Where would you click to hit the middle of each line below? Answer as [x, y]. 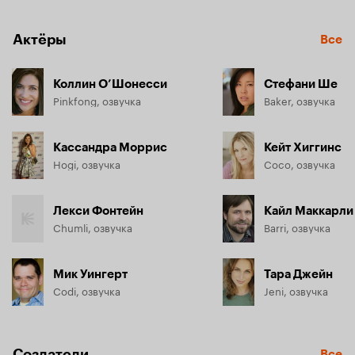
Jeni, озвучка [296, 290]
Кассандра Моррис [110, 147]
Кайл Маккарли [309, 211]
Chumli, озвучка [93, 227]
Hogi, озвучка [87, 163]
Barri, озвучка [297, 227]
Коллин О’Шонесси [110, 84]
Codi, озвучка [87, 290]
